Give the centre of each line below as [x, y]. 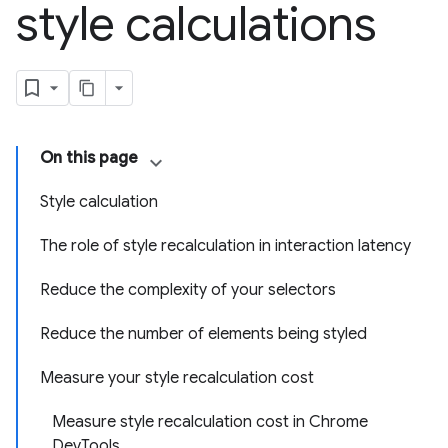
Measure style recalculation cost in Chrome [210, 422]
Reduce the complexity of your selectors [188, 290]
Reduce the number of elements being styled [203, 334]
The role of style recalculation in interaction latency [225, 246]
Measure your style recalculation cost [177, 378]
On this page [89, 158]
